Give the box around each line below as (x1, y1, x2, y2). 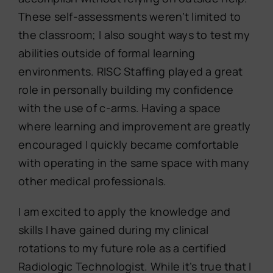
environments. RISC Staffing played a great (18, 64, 243, 79)
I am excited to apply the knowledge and (18, 204, 231, 219)
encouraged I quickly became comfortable (18, 137, 239, 152)
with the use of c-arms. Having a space (18, 101, 221, 116)
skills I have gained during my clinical (18, 222, 209, 238)
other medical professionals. (18, 174, 167, 189)
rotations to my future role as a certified (18, 241, 227, 256)
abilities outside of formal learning (18, 46, 196, 61)
